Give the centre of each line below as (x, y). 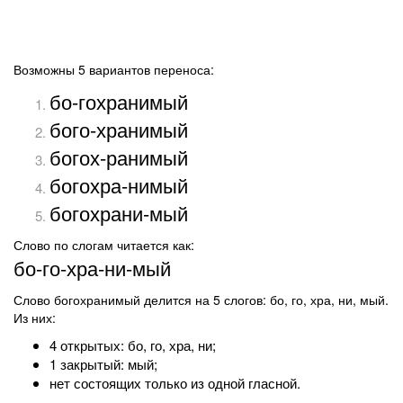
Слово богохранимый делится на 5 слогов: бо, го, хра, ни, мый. (201, 300)
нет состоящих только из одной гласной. (175, 383)
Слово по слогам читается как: (104, 245)
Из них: (35, 318)
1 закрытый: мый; (103, 364)
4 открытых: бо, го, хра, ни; (133, 345)
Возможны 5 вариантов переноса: (114, 69)
